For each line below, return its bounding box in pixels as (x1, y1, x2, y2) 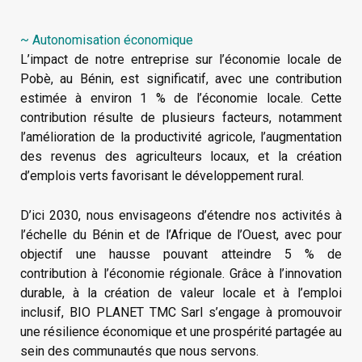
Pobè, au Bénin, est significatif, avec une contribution (20, 70, 342, 86)
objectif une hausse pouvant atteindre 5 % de (20, 246, 342, 263)
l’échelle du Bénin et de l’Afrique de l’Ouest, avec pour (20, 227, 342, 243)
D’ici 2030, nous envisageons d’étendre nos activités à (20, 208, 342, 224)
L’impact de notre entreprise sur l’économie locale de (20, 51, 342, 67)
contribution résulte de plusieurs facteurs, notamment (20, 109, 342, 125)
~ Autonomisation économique (20, 32, 193, 48)
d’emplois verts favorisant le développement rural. (20, 167, 304, 183)
